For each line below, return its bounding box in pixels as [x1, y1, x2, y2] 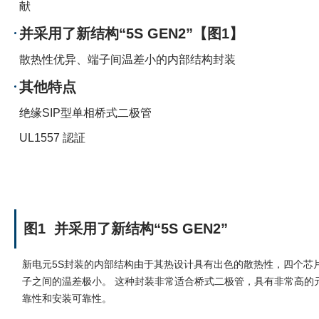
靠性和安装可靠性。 [22, 293, 112, 305]
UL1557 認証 [19, 132, 85, 145]
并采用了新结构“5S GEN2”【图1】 [19, 26, 244, 42]
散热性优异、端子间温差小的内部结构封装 [19, 53, 236, 66]
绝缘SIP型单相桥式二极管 [19, 107, 152, 120]
